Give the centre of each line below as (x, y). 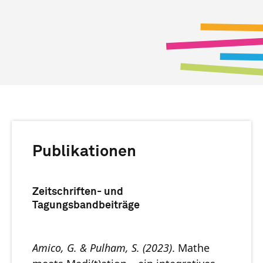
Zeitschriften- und (78, 192)
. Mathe (191, 248)
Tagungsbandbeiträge (86, 206)
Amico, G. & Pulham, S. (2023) (102, 248)
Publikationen (84, 152)
